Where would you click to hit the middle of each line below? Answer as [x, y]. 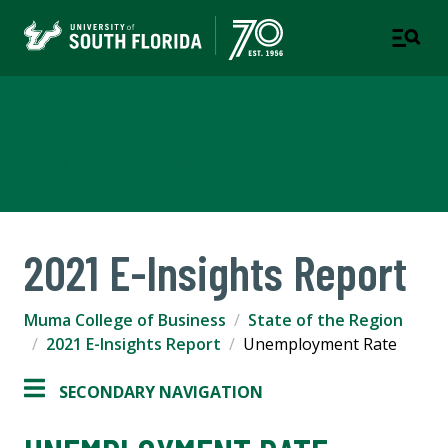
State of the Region [325, 320]
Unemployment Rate [320, 344]
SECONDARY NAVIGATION [161, 392]
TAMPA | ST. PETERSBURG [111, 165]
